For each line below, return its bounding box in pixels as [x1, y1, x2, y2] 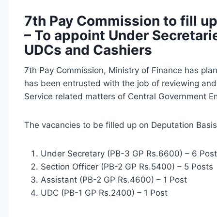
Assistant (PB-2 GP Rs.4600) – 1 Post [41, 174, 187, 185]
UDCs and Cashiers [24, 41, 152, 58]
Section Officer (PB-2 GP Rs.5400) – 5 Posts [41, 161, 213, 171]
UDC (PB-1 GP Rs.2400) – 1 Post [41, 187, 168, 198]
